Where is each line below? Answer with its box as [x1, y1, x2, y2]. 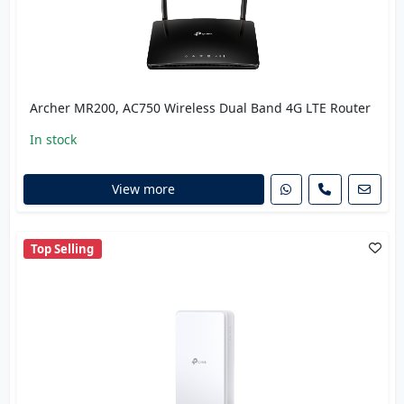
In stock [29, 131, 77, 149]
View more [112, 180, 175, 198]
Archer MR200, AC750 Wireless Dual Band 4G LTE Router [29, 99, 371, 117]
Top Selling [31, 240, 95, 257]
